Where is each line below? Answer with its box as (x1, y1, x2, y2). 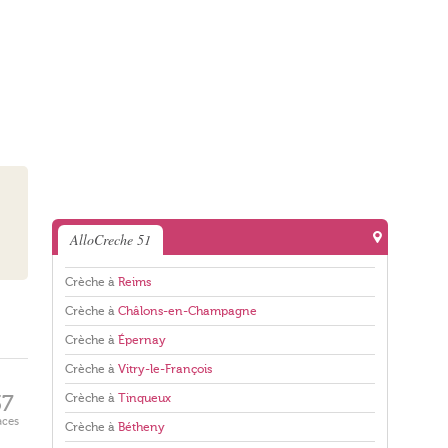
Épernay (118, 333, 166, 347)
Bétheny (118, 420, 165, 434)
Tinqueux (118, 391, 171, 405)
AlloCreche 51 (70, 230, 151, 249)
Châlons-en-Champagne (118, 304, 257, 318)
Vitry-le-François (118, 362, 212, 376)
